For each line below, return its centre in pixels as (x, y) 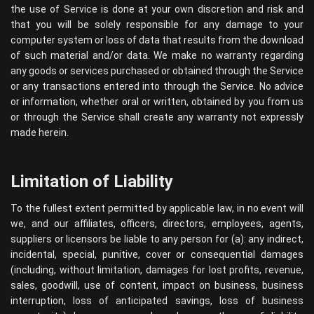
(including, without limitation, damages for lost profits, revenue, (157, 270)
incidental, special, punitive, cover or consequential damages (157, 254)
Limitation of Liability (92, 182)
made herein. (40, 132)
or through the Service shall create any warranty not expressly (157, 117)
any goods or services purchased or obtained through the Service (157, 71)
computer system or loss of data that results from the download (157, 40)
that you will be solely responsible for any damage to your (157, 25)
